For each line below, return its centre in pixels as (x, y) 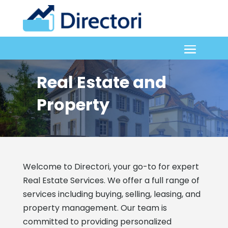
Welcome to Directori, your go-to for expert (111, 166)
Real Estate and (101, 82)
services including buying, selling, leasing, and (111, 194)
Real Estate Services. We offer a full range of (111, 180)
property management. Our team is (95, 208)
